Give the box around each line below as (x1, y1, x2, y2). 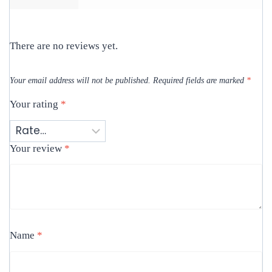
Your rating (10, 98, 61, 110)
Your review (10, 142, 64, 154)
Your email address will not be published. (10, 75, 151, 85)
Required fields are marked (153, 75, 246, 85)
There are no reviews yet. (10, 40, 118, 52)
